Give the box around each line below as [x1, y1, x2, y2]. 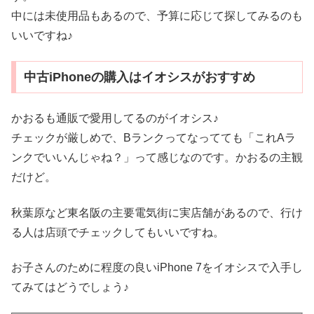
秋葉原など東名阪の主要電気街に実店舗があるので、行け [11, 206, 303, 219]
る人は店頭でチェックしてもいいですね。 [11, 226, 224, 238]
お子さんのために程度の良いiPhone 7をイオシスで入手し [11, 261, 303, 273]
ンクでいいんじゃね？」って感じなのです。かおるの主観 [11, 151, 303, 164]
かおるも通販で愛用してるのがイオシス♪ [11, 112, 219, 125]
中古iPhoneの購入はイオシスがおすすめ [23, 69, 255, 84]
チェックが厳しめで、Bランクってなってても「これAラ [11, 132, 296, 144]
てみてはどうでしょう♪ [11, 281, 129, 293]
